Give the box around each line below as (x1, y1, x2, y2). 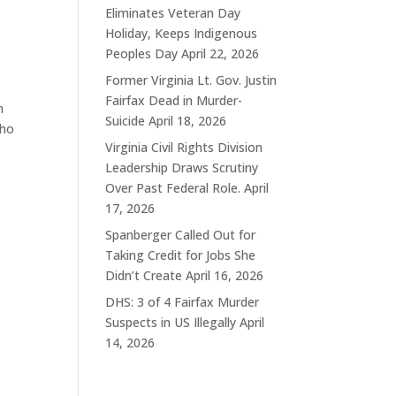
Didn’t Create (105, 267, 183, 285)
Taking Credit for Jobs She (105, 247, 256, 264)
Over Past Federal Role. (105, 179, 241, 197)
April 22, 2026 (181, 45, 260, 63)
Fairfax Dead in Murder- (105, 92, 243, 110)
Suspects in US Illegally (105, 314, 237, 331)
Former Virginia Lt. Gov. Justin (105, 72, 278, 89)
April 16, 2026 (186, 267, 264, 285)
